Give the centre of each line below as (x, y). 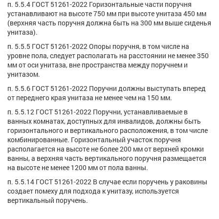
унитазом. (24, 74)
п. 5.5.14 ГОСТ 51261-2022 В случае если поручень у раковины (107, 181)
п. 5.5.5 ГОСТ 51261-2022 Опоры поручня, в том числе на (98, 46)
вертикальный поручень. (48, 200)
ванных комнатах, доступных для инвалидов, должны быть (104, 121)
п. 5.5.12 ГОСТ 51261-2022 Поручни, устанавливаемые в (98, 111)
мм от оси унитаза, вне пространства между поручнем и (98, 65)
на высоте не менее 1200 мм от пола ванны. (78, 167)
